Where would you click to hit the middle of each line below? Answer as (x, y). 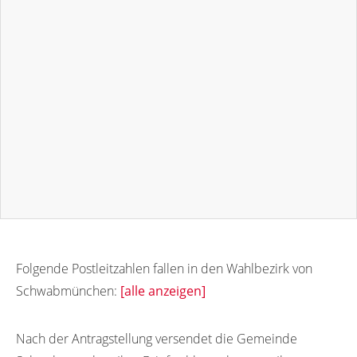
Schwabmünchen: (68, 290)
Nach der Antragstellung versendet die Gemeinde (157, 338)
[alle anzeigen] (163, 290)
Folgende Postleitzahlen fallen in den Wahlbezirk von (164, 268)
